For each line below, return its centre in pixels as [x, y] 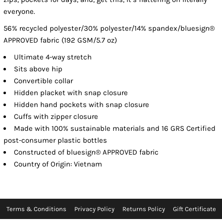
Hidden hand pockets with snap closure [82, 105]
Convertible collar [44, 81]
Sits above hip [38, 69]
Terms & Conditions [36, 209]
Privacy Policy [94, 209]
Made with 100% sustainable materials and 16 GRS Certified [115, 129]
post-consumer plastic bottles [55, 140]
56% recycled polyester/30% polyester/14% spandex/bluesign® [109, 28]
